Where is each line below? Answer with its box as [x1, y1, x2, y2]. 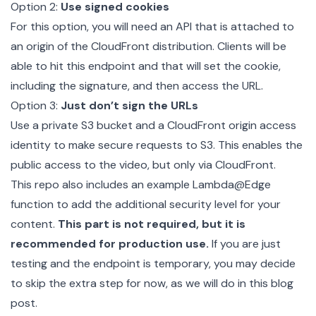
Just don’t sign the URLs [61, 97, 198, 113]
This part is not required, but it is [58, 216, 245, 231]
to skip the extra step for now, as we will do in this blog [11, 275, 293, 291]
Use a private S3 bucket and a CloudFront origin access [11, 117, 296, 133]
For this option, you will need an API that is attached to [11, 18, 294, 34]
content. [11, 216, 58, 231]
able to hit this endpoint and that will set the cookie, [11, 58, 281, 73]
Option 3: [11, 97, 61, 113]
